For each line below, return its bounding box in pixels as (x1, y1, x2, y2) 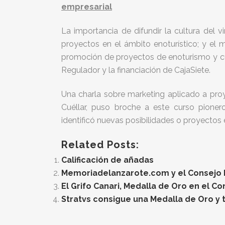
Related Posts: (61, 139, 139, 151)
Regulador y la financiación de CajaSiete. (61, 65, 210, 75)
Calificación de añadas (61, 155, 154, 165)
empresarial (61, 2, 112, 12)
